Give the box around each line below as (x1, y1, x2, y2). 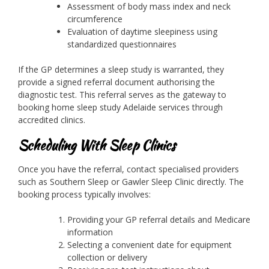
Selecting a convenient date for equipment (67, 238, 232, 250)
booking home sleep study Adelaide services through (18, 101, 223, 113)
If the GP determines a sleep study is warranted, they (18, 63, 224, 75)
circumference (67, 13, 122, 25)
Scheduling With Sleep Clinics (18, 135, 176, 155)
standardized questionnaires (67, 38, 177, 50)
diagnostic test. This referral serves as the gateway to (18, 88, 226, 100)
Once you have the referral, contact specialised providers (18, 163, 239, 175)
